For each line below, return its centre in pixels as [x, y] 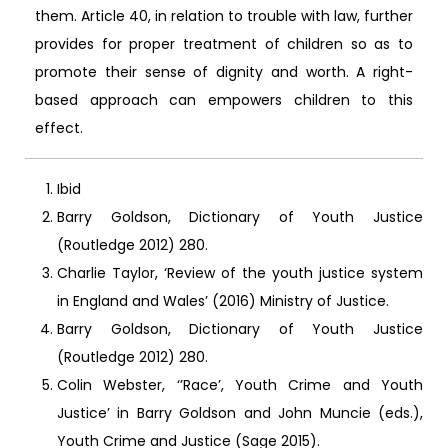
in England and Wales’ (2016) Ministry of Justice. [223, 300]
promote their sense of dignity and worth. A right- [224, 71]
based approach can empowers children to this [224, 99]
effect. [59, 127]
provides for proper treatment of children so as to [224, 43]
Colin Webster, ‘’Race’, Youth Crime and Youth [240, 384]
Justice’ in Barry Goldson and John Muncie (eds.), [240, 412]
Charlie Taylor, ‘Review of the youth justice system [240, 272]
